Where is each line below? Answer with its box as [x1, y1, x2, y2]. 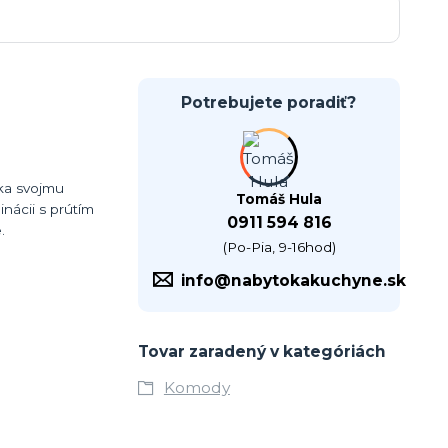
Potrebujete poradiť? [181, 93, 357, 113]
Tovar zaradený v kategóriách [137, 342, 386, 362]
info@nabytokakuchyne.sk [180, 271, 406, 291]
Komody [163, 378, 230, 398]
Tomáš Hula [236, 191, 323, 208]
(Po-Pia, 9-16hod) [222, 239, 336, 256]
